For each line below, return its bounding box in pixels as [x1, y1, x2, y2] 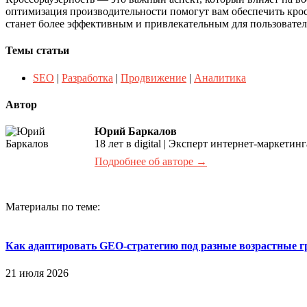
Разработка [62, 71, 113, 84]
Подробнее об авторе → [95, 156, 207, 168]
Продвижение [121, 71, 186, 84]
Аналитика [194, 71, 246, 84]
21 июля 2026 [5, 267, 69, 279]
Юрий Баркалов [95, 125, 177, 138]
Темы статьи [5, 45, 69, 57]
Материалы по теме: [5, 201, 100, 213]
